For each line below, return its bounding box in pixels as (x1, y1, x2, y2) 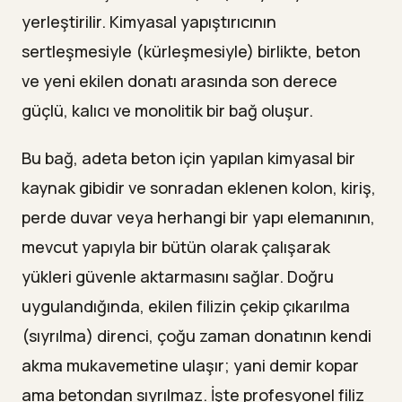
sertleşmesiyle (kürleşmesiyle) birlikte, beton (22, 40, 361, 63)
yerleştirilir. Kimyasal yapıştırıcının (22, 11, 276, 33)
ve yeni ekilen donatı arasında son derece (22, 70, 337, 92)
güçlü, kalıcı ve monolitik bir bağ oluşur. (22, 100, 313, 122)
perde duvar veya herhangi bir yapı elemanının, (22, 206, 375, 229)
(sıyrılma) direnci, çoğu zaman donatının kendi (22, 325, 371, 347)
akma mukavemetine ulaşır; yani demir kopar (22, 354, 359, 377)
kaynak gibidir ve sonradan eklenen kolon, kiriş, (22, 177, 376, 199)
